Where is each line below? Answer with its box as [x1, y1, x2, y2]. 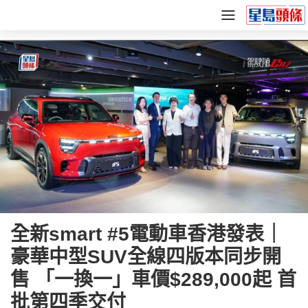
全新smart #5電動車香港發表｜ [10, 223, 283, 245]
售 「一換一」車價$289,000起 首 [10, 269, 296, 290]
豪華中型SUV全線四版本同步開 [10, 246, 281, 267]
